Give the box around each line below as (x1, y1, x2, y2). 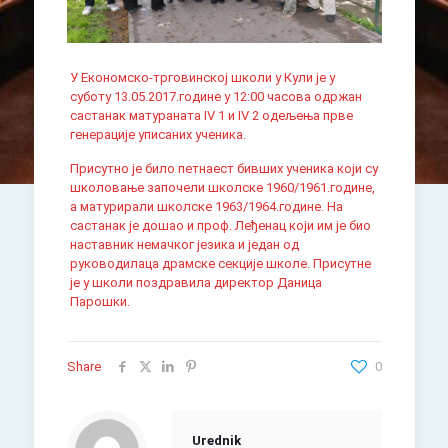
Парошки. (69, 294, 133, 310)
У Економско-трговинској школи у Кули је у (69, 70, 335, 86)
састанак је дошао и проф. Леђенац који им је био (69, 218, 371, 234)
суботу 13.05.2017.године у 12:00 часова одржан (69, 89, 362, 105)
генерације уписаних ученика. (69, 127, 246, 143)
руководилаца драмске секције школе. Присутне (69, 256, 371, 272)
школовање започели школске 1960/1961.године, (69, 180, 375, 196)
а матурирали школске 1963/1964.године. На (69, 199, 343, 215)
